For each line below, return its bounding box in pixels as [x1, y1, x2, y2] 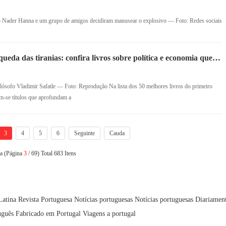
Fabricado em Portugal [16, 210, 81, 217]
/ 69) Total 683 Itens [26, 150, 76, 157]
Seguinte [74, 130, 95, 137]
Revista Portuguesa [18, 196, 72, 203]
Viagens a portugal [83, 210, 136, 217]
